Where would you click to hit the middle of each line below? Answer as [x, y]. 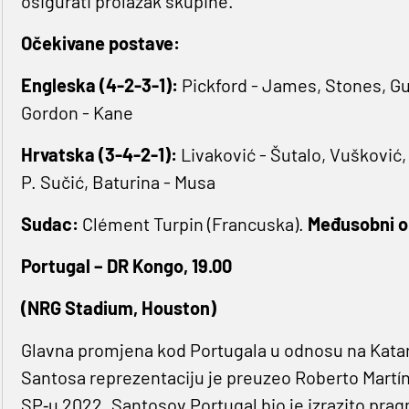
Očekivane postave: [100, 43]
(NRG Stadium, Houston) [118, 308]
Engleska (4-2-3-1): [99, 85]
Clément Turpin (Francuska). [193, 224]
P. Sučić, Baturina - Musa [118, 182]
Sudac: [51, 224]
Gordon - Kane [77, 113]
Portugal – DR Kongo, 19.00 [126, 266]
